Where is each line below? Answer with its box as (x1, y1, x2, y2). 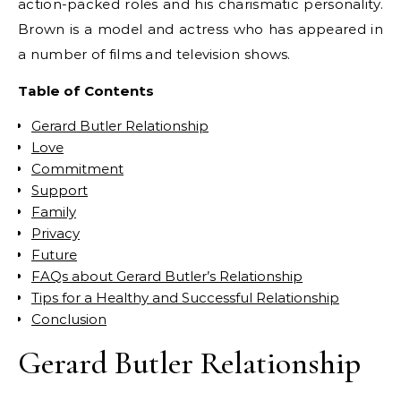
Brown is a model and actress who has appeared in (18, 21, 383, 38)
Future (31, 246, 77, 263)
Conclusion (31, 311, 107, 328)
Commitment (31, 160, 124, 177)
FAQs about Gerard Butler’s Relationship (31, 268, 303, 285)
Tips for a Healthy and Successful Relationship (31, 289, 339, 306)
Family (31, 203, 76, 220)
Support (31, 182, 88, 199)
